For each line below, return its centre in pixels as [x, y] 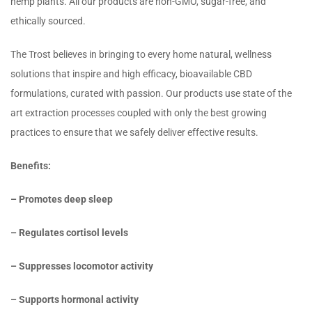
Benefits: [31, 166]
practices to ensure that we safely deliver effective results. [134, 133]
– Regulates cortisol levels [69, 233]
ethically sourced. [48, 21]
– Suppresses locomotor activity [82, 266]
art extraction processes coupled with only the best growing [139, 113]
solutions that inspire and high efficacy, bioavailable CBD [131, 74]
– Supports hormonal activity [75, 300]
